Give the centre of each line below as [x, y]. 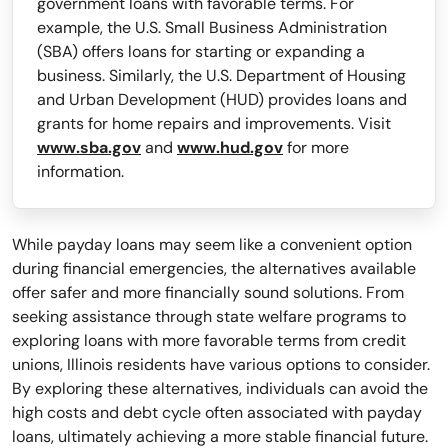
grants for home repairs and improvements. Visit [214, 124]
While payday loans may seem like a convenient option [212, 245]
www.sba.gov [89, 148]
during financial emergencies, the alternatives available [214, 269]
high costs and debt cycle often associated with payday [217, 413]
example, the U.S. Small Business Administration [212, 28]
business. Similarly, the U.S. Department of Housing [221, 76]
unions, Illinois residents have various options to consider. [221, 365]
